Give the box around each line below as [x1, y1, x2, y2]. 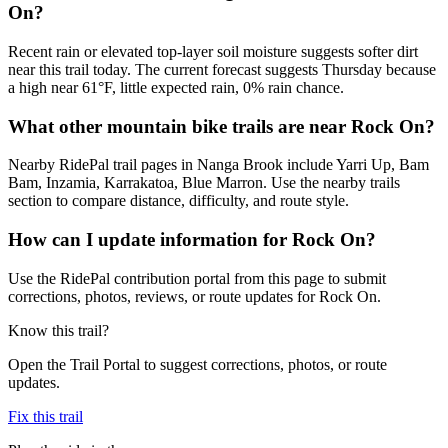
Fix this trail [8, 407, 83, 425]
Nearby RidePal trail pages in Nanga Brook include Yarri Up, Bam [8, 156, 429, 174]
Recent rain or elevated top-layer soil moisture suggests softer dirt [8, 42, 418, 60]
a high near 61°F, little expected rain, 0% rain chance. [8, 78, 344, 96]
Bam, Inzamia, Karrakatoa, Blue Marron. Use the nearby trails [8, 174, 400, 192]
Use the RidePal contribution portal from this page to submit [8, 269, 386, 287]
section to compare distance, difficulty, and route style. [8, 192, 349, 210]
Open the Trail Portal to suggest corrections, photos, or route [8, 355, 387, 373]
